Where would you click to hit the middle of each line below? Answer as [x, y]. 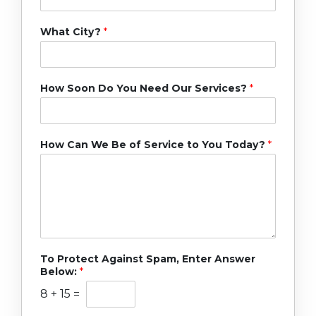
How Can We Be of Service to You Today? [154, 144]
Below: [60, 271]
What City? [72, 31]
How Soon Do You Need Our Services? [145, 88]
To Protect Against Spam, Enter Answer [148, 259]
